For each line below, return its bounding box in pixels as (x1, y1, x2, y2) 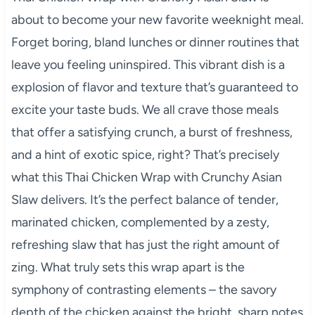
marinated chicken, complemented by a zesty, (11, 214, 269, 230)
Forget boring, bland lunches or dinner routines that (11, 34, 300, 50)
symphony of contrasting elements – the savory (11, 281, 276, 297)
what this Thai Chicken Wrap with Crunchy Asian (11, 169, 282, 185)
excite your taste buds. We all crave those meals (11, 101, 278, 117)
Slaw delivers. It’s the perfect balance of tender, (11, 191, 278, 207)
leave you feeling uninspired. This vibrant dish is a (11, 56, 285, 72)
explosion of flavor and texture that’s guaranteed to (11, 79, 298, 95)
